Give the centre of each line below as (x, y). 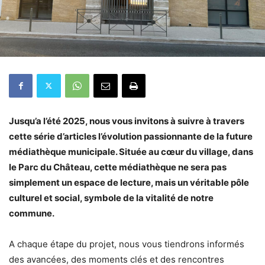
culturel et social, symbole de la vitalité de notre (111, 198)
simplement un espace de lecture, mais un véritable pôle (129, 182)
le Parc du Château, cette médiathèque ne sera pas (118, 167)
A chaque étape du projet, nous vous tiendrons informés (127, 244)
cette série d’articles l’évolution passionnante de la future (131, 136)
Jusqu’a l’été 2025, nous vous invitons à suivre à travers (127, 121)
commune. (32, 213)
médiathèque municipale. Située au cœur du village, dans (131, 151)
